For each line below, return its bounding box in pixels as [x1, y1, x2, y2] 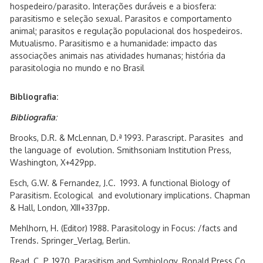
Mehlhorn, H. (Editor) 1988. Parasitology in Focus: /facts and [10, 223, 237, 233]
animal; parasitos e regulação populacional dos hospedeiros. [10, 26, 242, 36]
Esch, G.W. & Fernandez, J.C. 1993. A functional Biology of [10, 178, 230, 188]
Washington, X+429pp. [10, 157, 96, 167]
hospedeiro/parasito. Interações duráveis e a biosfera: [10, 1, 216, 11]
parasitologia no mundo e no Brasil [10, 63, 144, 73]
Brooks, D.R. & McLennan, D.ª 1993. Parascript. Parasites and [10, 133, 243, 143]
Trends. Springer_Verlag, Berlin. [10, 235, 130, 245]
